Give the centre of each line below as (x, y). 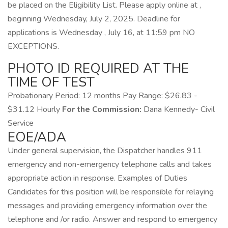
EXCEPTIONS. (33, 46)
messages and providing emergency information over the (107, 206)
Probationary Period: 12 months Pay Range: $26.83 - (103, 96)
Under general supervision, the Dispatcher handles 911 (105, 151)
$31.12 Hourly (35, 109)
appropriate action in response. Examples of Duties (97, 178)
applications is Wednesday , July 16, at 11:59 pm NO (101, 33)
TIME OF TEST (51, 82)
